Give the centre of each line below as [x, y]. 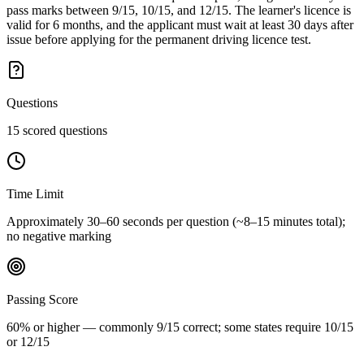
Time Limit [35, 193]
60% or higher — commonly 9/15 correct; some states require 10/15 [180, 327]
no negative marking [59, 236]
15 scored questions [57, 130]
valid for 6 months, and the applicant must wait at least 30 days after [180, 24]
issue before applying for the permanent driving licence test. [159, 39]
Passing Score [42, 299]
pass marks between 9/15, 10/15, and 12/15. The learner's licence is [179, 10]
